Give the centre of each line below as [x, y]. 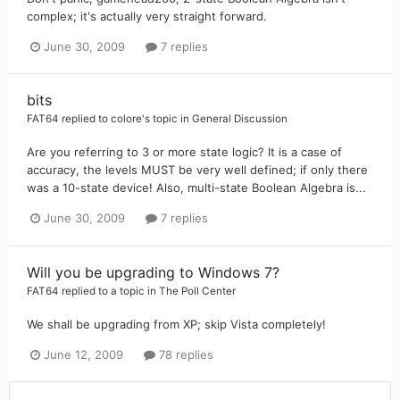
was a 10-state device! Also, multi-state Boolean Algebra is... [196, 188]
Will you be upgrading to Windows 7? [153, 272]
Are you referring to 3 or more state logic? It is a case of [184, 152]
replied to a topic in [109, 291]
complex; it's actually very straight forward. [147, 17]
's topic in [167, 119]
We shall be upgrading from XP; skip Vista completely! [176, 324]
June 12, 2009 [83, 354]
